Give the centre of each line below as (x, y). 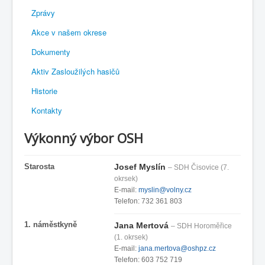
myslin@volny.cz (165, 190)
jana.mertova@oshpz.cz (177, 249)
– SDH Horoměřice (201, 226)
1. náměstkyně (51, 225)
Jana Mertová (141, 226)
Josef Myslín (140, 167)
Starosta (39, 167)
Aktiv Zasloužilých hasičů (75, 72)
